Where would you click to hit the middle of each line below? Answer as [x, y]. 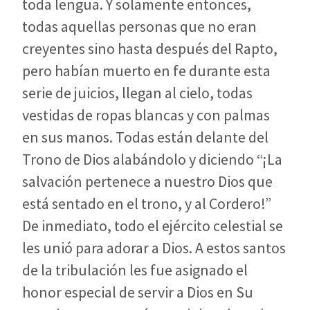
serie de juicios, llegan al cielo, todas [137, 93]
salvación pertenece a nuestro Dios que [147, 182]
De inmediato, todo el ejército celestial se [153, 226]
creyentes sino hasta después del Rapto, [150, 49]
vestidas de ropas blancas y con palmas [146, 115]
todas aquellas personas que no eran [139, 27]
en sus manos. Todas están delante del [145, 137]
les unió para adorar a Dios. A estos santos [154, 248]
